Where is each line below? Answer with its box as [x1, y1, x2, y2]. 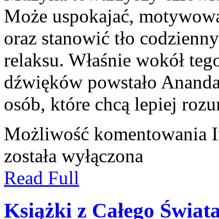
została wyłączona [4, 145, 143, 166]
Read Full [4, 167, 79, 188]
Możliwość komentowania [4, 123, 212, 144]
